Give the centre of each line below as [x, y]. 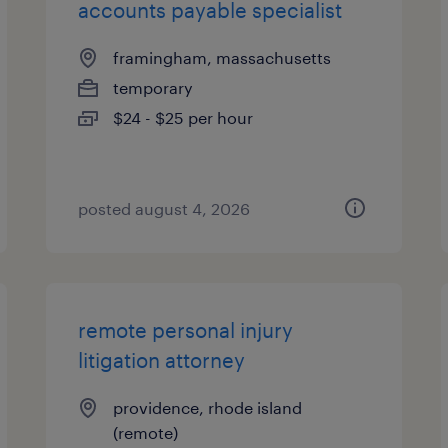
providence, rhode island [208, 407]
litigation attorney [162, 360]
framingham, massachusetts [222, 57]
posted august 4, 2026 [164, 208]
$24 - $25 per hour [183, 117]
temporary [153, 87]
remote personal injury [186, 330]
